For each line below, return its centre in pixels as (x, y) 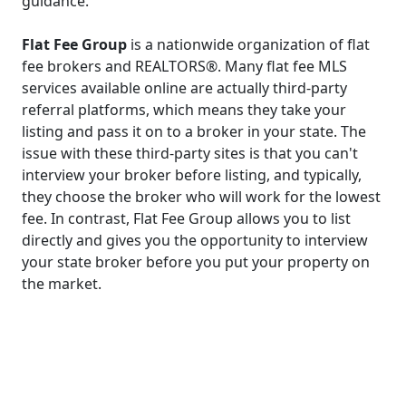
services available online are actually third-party (184, 87)
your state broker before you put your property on (196, 261)
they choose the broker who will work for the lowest (201, 196)
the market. (62, 283)
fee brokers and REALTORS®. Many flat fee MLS (184, 66)
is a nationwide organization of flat (248, 44)
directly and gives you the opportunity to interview (195, 240)
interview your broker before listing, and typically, (192, 174)
